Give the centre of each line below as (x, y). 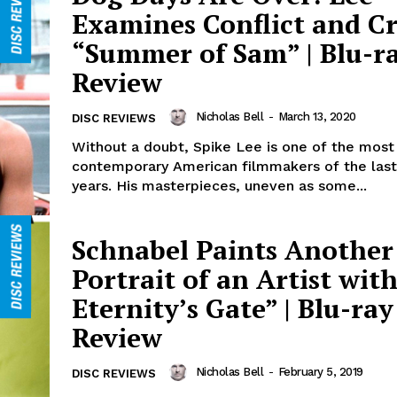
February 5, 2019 (320, 371)
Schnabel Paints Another (233, 249)
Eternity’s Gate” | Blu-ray (233, 308)
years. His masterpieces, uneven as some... (219, 185)
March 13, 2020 (317, 116)
